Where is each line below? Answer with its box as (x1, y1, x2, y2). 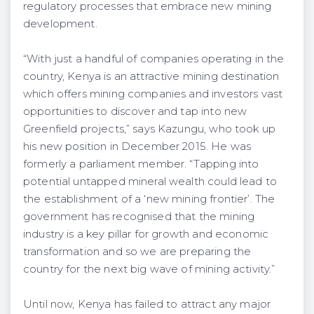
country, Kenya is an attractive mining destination (23, 69, 280, 83)
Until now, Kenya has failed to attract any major (23, 297, 271, 310)
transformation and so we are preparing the (23, 245, 252, 258)
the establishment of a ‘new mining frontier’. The (23, 192, 275, 205)
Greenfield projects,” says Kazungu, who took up (23, 122, 275, 135)
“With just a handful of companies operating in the (23, 52, 285, 65)
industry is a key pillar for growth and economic (23, 227, 269, 240)
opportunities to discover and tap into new (23, 104, 247, 118)
